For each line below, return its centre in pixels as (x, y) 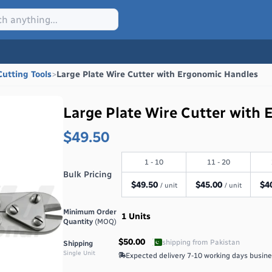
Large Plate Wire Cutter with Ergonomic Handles (157, 74)
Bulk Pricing (88, 174)
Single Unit (80, 253)
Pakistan (225, 242)
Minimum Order (90, 212)
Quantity (79, 222)
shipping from (186, 242)
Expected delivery (157, 256)
